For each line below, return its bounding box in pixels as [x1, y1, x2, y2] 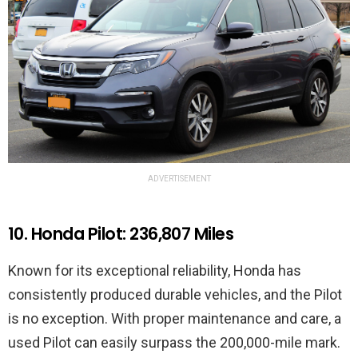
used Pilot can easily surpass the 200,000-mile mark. [8, 334, 340, 352]
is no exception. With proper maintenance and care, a [8, 310, 341, 328]
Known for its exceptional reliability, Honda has [8, 262, 301, 280]
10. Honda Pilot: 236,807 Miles [8, 222, 234, 246]
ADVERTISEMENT [147, 174, 211, 184]
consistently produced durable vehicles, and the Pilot [8, 286, 342, 304]
